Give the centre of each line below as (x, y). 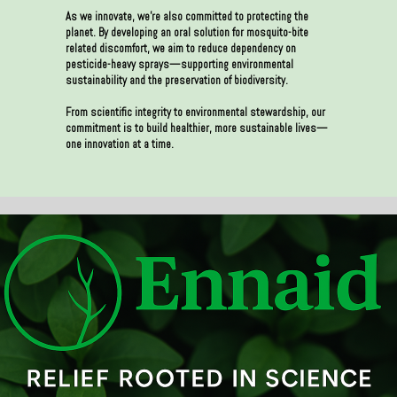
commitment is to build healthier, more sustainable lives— (196, 128)
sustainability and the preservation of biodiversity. (176, 81)
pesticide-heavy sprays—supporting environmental (179, 65)
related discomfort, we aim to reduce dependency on (180, 49)
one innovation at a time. (119, 144)
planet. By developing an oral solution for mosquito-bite (187, 33)
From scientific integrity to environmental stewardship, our (195, 113)
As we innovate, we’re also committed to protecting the (187, 17)
